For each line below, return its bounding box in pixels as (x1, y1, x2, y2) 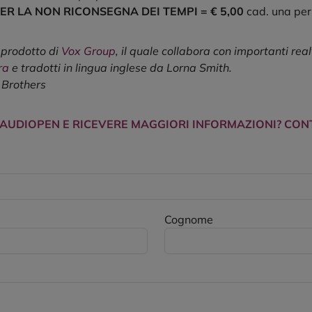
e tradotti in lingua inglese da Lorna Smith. (9, 61, 232, 75)
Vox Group (61, 44, 116, 58)
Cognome (164, 212, 213, 227)
